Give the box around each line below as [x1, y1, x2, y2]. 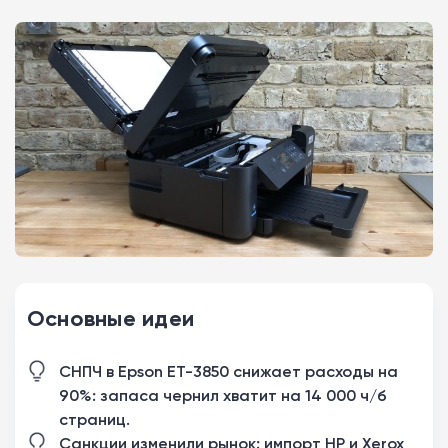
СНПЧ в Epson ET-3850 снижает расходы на [59, 361, 398, 382]
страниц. [59, 409, 130, 430]
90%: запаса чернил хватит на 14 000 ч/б [59, 385, 387, 406]
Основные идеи [27, 305, 195, 333]
